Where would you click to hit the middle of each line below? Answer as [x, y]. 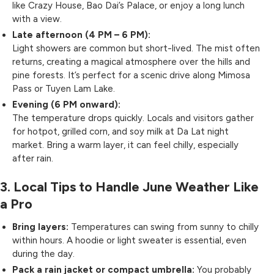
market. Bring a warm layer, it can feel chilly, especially [125, 145]
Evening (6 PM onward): [66, 105]
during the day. [43, 254]
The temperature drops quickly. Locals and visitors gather [133, 118]
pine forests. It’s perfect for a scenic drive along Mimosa [131, 75]
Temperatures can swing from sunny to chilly [164, 227]
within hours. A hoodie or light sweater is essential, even [129, 240]
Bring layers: [40, 227]
